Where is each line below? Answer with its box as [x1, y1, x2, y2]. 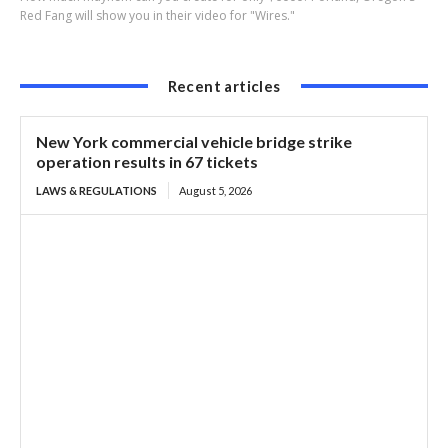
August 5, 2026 [179, 183, 252, 197]
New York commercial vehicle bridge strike [36, 131, 352, 151]
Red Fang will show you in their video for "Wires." [20, 6, 295, 24]
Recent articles [167, 76, 281, 95]
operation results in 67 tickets [36, 151, 258, 171]
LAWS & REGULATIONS [36, 183, 157, 197]
